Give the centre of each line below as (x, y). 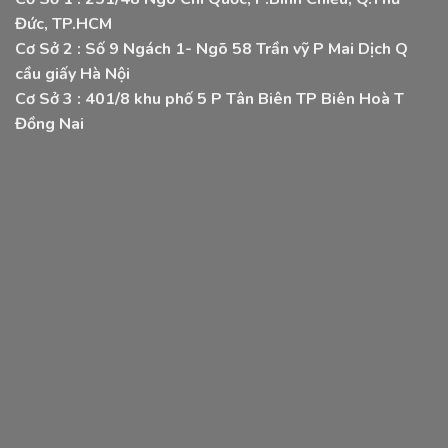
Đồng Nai (49, 123)
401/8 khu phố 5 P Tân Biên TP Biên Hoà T (244, 98)
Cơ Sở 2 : (50, 48)
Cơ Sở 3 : (50, 98)
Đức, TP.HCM (63, 23)
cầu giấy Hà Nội (72, 73)
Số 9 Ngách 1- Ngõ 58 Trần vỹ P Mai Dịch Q (246, 48)
